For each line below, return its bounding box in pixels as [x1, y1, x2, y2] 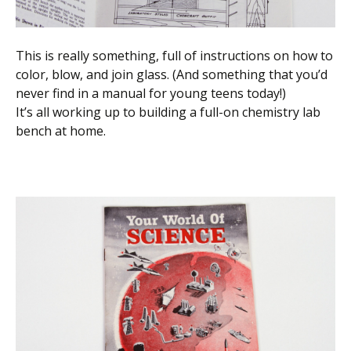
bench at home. [16, 122, 106, 140]
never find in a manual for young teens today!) [16, 85, 286, 103]
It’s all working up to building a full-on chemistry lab [16, 103, 320, 121]
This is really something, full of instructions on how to [16, 47, 333, 65]
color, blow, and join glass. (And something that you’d [16, 66, 327, 84]
